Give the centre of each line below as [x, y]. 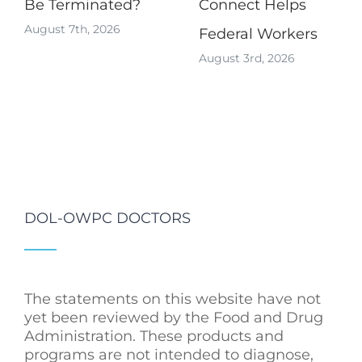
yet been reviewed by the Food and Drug [174, 317]
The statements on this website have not [173, 299]
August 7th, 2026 [72, 29]
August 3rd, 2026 [247, 59]
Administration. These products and [154, 336]
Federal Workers [258, 34]
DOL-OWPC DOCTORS [107, 218]
